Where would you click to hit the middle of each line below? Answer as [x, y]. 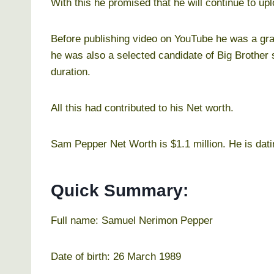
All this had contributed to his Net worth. [142, 108]
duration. [71, 72]
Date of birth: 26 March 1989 [116, 256]
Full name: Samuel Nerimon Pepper [132, 220]
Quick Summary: [120, 190]
